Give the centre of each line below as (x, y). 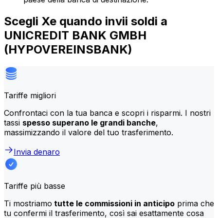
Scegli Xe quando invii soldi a (86, 21)
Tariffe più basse (35, 186)
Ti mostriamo (28, 203)
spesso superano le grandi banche (89, 122)
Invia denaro (37, 152)
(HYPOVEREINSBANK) (68, 49)
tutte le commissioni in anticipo (113, 203)
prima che (194, 203)
